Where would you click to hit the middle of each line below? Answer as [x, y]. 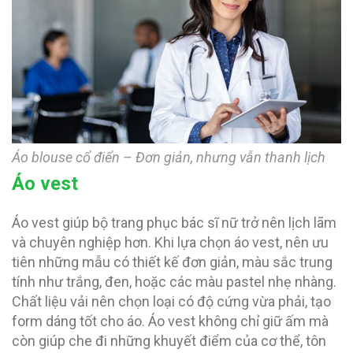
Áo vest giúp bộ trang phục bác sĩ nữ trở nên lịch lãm [174, 223]
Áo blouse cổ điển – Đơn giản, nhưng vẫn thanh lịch [169, 158]
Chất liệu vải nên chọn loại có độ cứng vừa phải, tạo [171, 302]
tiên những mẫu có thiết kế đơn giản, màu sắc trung [172, 262]
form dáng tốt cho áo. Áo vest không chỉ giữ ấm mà [170, 321]
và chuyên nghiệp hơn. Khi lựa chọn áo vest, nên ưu [170, 243]
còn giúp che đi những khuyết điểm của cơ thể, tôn [169, 341]
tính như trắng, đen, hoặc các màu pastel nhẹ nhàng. [174, 282]
